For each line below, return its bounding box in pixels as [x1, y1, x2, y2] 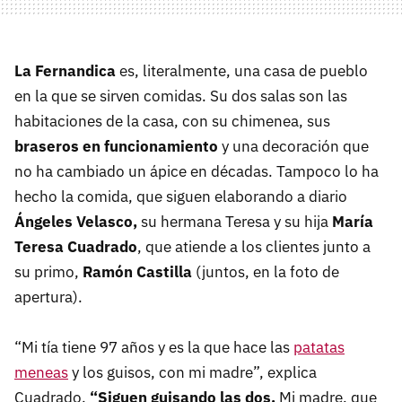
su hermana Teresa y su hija [137, 212, 332, 232]
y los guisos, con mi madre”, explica [68, 363, 317, 383]
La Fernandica [14, 61, 116, 82]
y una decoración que [218, 136, 369, 157]
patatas [293, 337, 345, 358]
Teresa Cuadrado [14, 237, 137, 258]
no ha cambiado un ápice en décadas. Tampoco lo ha [14, 162, 379, 182]
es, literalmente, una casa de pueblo [116, 61, 368, 82]
